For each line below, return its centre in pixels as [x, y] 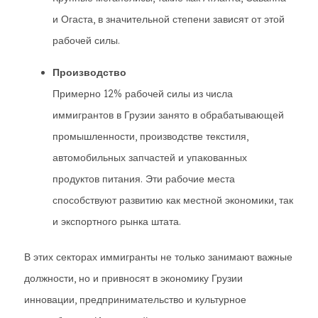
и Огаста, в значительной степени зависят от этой [169, 19]
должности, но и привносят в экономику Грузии [133, 278]
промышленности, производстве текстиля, [150, 136]
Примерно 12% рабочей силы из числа [143, 94]
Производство [89, 72]
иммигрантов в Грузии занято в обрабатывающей [168, 115]
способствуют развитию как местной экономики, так [173, 200]
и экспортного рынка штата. [117, 221]
